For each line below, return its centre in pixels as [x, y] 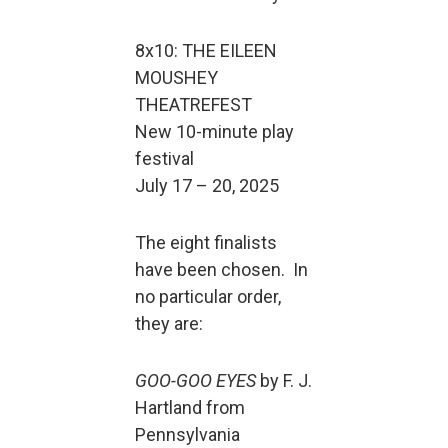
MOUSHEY [176, 77]
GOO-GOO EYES [197, 380]
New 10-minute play [214, 131]
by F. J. [286, 380]
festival [164, 158]
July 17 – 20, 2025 [207, 185]
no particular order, [208, 296]
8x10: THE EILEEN [206, 50]
